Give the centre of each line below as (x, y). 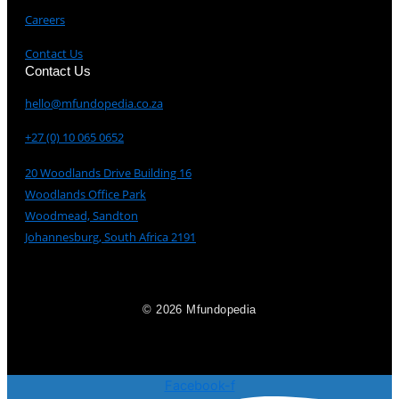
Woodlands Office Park (85, 194)
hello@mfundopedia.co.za (94, 103)
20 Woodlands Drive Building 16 (108, 172)
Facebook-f (199, 385)
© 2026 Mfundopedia (199, 309)
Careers (45, 19)
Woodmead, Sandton (81, 215)
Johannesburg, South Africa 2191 (110, 236)
